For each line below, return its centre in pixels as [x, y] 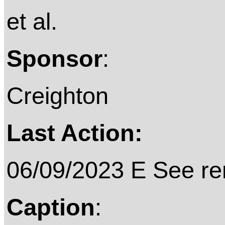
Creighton [58, 96]
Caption [51, 207]
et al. [32, 22]
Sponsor [54, 59]
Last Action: [75, 133]
